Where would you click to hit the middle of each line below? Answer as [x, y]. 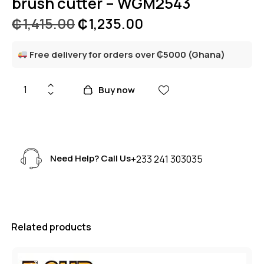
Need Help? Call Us [90, 159]
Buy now [116, 90]
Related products [51, 227]
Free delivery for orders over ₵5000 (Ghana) [128, 54]
